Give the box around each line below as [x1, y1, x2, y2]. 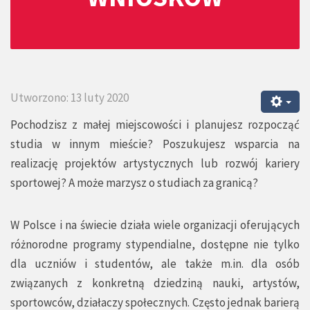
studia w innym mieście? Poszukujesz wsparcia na [10, 136, 300, 152]
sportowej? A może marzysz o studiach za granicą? [10, 175, 258, 191]
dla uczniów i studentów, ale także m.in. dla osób [10, 256, 300, 272]
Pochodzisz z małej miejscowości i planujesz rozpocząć [10, 117, 300, 133]
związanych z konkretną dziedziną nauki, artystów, [10, 275, 300, 291]
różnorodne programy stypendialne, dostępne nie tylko [10, 237, 300, 253]
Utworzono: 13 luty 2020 [10, 90, 129, 106]
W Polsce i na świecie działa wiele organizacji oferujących [10, 217, 300, 233]
